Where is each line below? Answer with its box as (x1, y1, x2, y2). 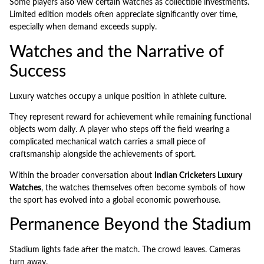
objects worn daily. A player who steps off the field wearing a (9, 126, 230, 134)
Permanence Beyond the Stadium (9, 216, 251, 233)
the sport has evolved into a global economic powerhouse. (9, 196, 220, 204)
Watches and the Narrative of (9, 43, 223, 60)
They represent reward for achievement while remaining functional (9, 113, 251, 122)
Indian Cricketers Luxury (154, 171, 242, 180)
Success (9, 62, 66, 80)
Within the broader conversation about (9, 171, 154, 180)
